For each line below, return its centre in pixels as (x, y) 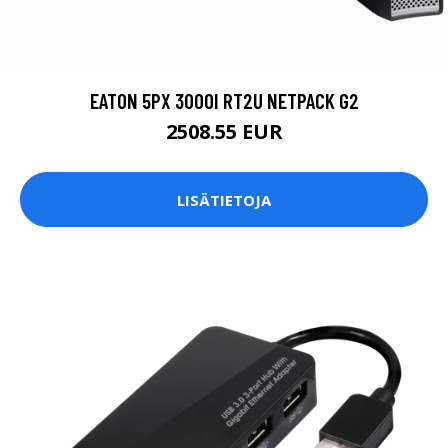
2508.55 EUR (224, 132)
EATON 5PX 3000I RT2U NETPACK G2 (224, 101)
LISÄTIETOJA (224, 199)
